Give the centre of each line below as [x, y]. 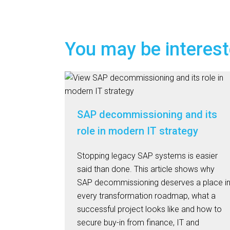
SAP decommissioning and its [147, 114]
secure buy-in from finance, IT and [138, 223]
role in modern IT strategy [138, 131]
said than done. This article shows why [146, 169]
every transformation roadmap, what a [146, 196]
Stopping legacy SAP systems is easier [147, 156]
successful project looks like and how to [149, 209]
